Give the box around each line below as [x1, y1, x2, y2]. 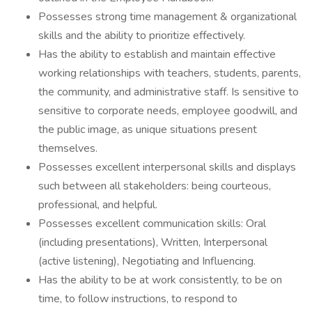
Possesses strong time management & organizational [38, 9, 297, 24]
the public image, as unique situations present [38, 122, 257, 137]
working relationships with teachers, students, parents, [38, 65, 301, 81]
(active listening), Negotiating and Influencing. [38, 253, 256, 269]
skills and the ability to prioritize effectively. [38, 28, 245, 43]
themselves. [38, 141, 97, 156]
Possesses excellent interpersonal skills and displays [38, 159, 296, 175]
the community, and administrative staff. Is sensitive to [38, 84, 299, 100]
